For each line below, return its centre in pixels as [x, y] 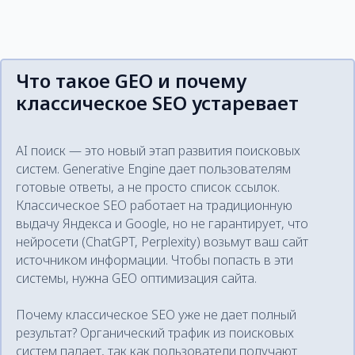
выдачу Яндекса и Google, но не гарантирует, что [162, 223]
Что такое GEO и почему [131, 80]
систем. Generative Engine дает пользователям [153, 169]
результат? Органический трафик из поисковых [155, 333]
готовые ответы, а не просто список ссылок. [148, 187]
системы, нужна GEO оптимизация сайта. [136, 278]
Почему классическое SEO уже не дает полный [156, 315]
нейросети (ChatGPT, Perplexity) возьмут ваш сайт [162, 242]
